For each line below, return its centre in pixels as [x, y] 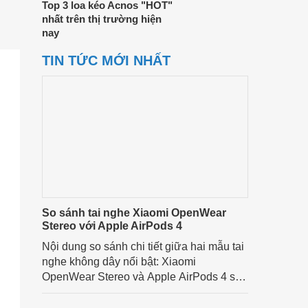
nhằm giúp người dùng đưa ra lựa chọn [139, 292]
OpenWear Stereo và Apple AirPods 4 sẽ [142, 277]
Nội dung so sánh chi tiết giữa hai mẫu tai [143, 246]
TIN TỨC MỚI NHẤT [106, 60]
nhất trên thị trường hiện [102, 19]
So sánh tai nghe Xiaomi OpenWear [134, 213]
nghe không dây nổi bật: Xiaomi [119, 262]
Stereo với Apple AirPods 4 [112, 226]
